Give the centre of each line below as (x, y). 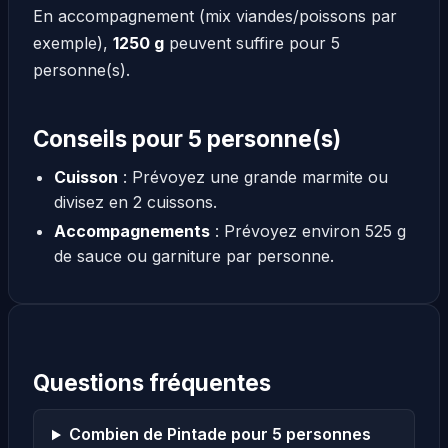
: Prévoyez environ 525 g (307, 230)
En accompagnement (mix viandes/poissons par (215, 16)
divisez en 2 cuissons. (135, 201)
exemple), (73, 43)
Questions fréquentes (152, 382)
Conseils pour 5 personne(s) (187, 138)
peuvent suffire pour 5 (252, 43)
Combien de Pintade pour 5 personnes (219, 434)
